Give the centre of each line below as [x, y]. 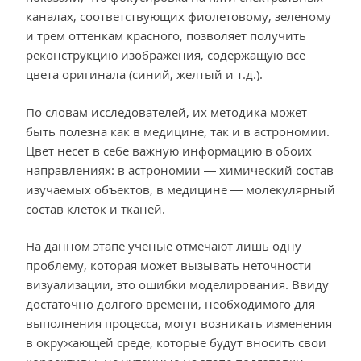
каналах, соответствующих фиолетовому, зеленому [178, 17]
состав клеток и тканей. [95, 208]
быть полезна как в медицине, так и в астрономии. [178, 131]
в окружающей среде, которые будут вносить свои [176, 343]
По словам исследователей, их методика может [166, 112]
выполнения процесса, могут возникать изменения [179, 324]
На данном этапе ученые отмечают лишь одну [164, 246]
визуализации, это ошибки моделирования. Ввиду [177, 285]
